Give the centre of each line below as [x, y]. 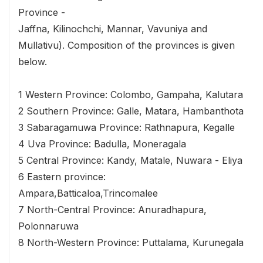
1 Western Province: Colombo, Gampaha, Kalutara [131, 94]
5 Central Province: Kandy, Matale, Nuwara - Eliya [130, 160]
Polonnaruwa [48, 226]
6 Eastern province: [62, 176]
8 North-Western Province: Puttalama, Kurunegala [131, 242]
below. [33, 61]
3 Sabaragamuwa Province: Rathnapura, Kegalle [127, 127]
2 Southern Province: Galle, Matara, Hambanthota [131, 111]
